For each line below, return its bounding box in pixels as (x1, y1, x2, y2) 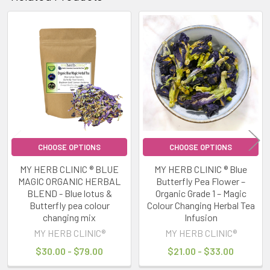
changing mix (43, 211, 96, 223)
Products (4, 51, 64, 69)
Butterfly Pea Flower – (156, 175, 245, 187)
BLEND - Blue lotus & (27, 187, 112, 199)
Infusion (184, 211, 218, 223)
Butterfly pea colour (29, 199, 110, 211)
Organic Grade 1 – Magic (155, 187, 246, 199)
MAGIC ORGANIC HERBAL (18, 175, 121, 187)
